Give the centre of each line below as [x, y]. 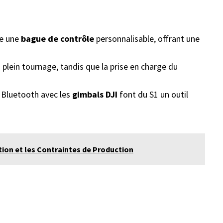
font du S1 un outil [153, 94]
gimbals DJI [95, 94]
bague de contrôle [57, 39]
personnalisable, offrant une [147, 39]
